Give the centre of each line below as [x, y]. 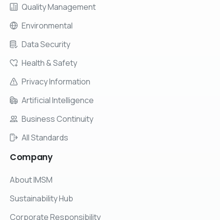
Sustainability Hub [41, 199]
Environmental [47, 26]
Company [31, 157]
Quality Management [59, 7]
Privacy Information [56, 82]
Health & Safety [49, 63]
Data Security [46, 44]
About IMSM [31, 180]
